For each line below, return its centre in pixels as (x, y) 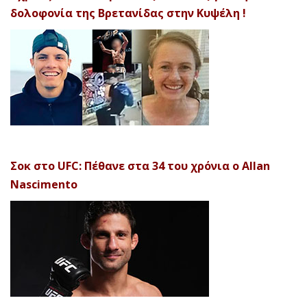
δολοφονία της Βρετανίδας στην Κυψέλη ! (128, 13)
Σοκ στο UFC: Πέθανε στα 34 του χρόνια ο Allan (140, 166)
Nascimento (44, 185)
